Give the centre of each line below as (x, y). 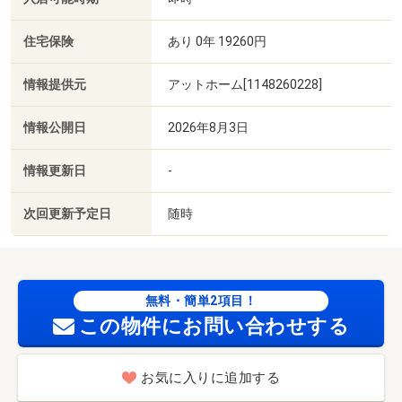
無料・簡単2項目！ (201, 301)
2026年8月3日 (208, 127)
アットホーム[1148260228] (245, 84)
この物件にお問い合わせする (214, 327)
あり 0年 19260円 (217, 41)
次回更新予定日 (67, 214)
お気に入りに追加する (210, 378)
